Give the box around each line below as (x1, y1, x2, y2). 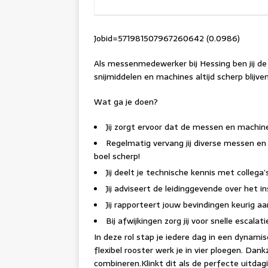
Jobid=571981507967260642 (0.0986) (94, 32, 240, 45)
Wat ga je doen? (94, 95, 158, 108)
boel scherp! (94, 150, 140, 163)
